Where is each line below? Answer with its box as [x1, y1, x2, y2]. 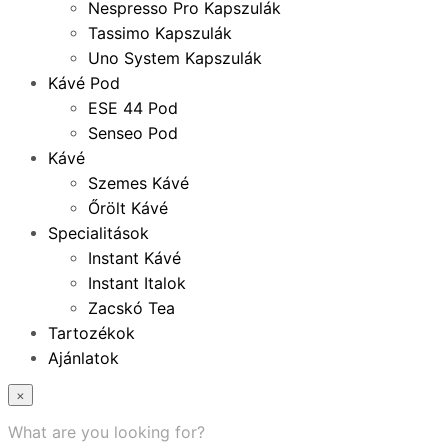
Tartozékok [48, 323, 135, 343]
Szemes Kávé [88, 173, 189, 193]
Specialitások [48, 223, 149, 243]
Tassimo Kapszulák [88, 23, 232, 43]
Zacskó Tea [88, 298, 175, 318]
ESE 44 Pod [88, 98, 178, 118]
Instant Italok [88, 273, 186, 293]
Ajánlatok [48, 348, 119, 368]
